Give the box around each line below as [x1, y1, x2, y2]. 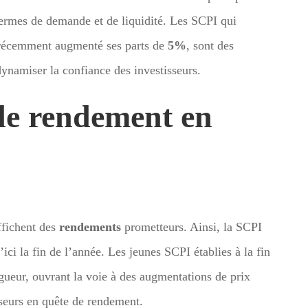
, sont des [186, 38, 234, 52]
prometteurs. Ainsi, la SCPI [121, 219, 262, 234]
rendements [59, 219, 121, 234]
